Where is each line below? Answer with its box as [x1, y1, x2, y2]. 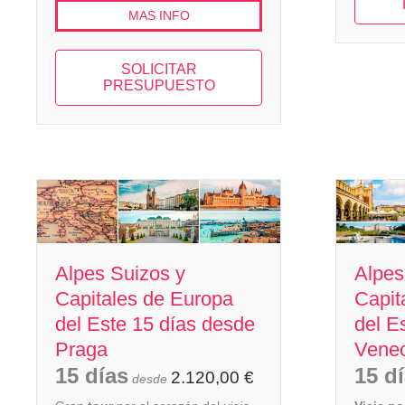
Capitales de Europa [55, 287, 233, 310]
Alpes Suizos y [55, 261, 185, 285]
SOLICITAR [120, 61, 197, 77]
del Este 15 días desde [55, 312, 255, 335]
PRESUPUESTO [102, 77, 215, 93]
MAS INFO [127, 7, 190, 23]
